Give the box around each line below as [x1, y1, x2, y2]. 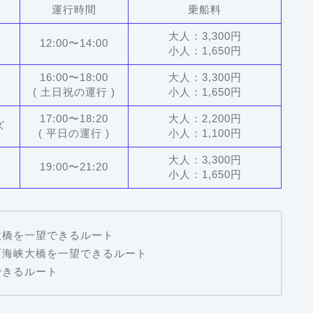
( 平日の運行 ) [38, 127, 110, 140]
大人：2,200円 [168, 112, 242, 125]
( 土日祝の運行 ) [33, 86, 115, 99]
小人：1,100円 [168, 127, 242, 140]
